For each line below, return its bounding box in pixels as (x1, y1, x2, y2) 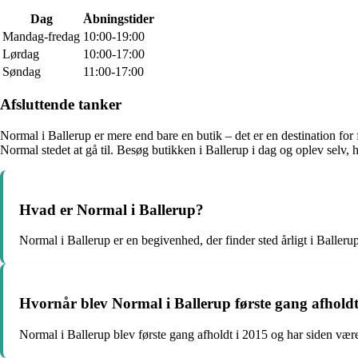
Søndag (2, 64, 41, 78)
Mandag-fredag (2, 29, 80, 43)
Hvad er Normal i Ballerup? (19, 201, 204, 218)
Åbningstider (83, 11, 154, 26)
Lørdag (2, 46, 39, 61)
